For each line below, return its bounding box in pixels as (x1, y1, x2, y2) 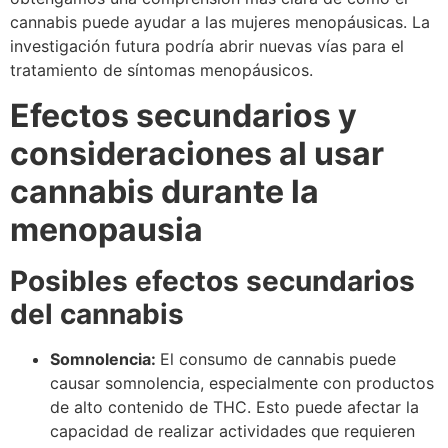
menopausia (10, 209, 203, 249)
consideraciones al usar (10, 133, 384, 173)
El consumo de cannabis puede (160, 348, 396, 369)
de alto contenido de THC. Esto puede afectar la (50, 396, 419, 417)
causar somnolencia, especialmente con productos (50, 372, 434, 393)
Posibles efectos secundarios (10, 263, 415, 298)
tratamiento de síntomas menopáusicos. (10, 60, 313, 81)
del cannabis (10, 296, 184, 331)
